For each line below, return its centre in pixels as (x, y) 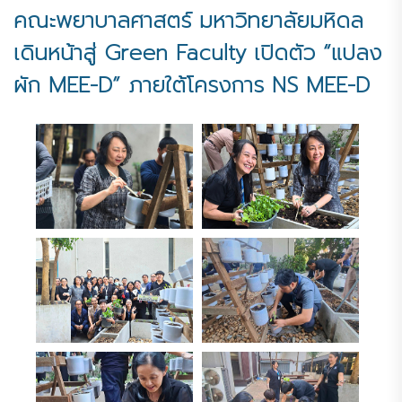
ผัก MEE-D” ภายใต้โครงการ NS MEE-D (192, 85)
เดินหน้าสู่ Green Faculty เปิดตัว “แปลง (197, 53)
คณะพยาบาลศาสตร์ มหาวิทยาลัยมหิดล (188, 21)
